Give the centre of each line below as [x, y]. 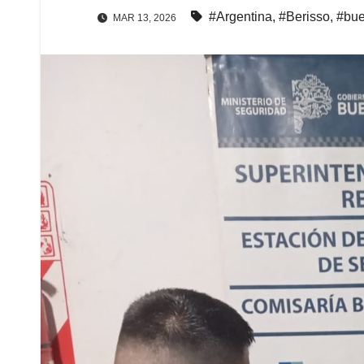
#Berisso [304, 16]
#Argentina [240, 16]
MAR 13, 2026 [143, 17]
